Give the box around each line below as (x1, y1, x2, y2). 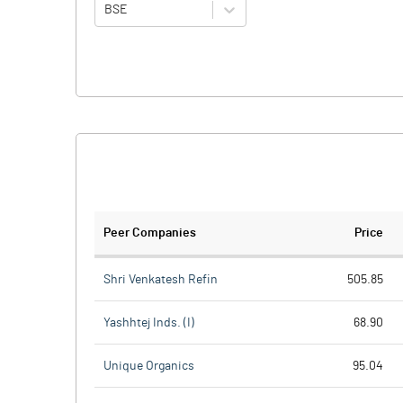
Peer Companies (103, 227, 196, 239)
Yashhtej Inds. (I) (103, 316, 194, 329)
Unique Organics (103, 359, 194, 372)
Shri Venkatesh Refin (103, 273, 218, 286)
